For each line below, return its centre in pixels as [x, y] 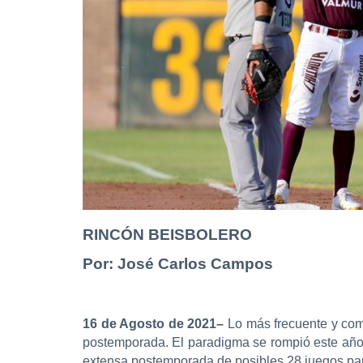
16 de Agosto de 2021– [154, 323]
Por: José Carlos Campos [178, 263]
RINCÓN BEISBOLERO [167, 234]
